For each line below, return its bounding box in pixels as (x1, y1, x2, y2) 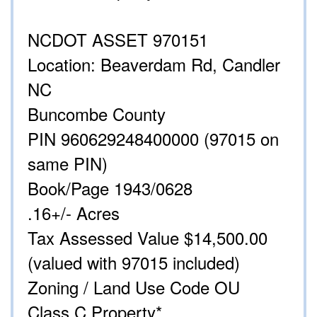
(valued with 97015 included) (28, 250, 240, 275)
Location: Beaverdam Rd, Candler (28, 52, 280, 77)
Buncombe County (28, 101, 166, 127)
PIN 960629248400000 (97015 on (28, 126, 279, 151)
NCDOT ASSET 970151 (28, 27, 208, 52)
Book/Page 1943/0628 (28, 175, 192, 201)
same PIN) (28, 151, 108, 176)
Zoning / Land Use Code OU (28, 275, 240, 300)
